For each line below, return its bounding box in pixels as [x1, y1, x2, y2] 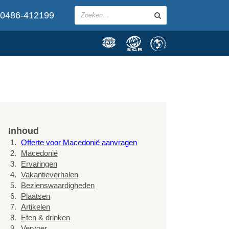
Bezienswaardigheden [21, 181, 95, 190]
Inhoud [8, 126, 39, 136]
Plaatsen [21, 192, 50, 200]
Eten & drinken [21, 213, 70, 222]
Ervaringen [21, 159, 57, 168]
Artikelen [21, 202, 50, 211]
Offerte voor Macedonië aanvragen [21, 138, 137, 147]
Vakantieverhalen [21, 170, 78, 179]
